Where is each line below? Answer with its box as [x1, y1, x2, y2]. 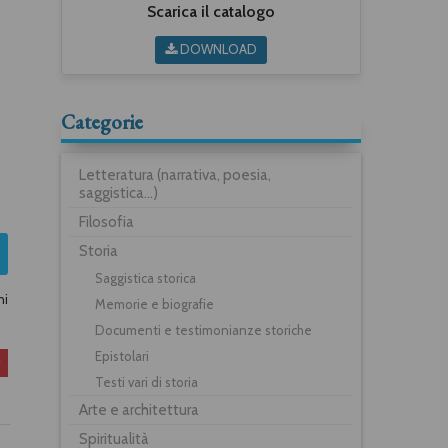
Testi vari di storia [95, 373, 198, 390]
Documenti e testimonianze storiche [95, 321, 312, 338]
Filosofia [79, 212, 134, 231]
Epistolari [95, 347, 149, 364]
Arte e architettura [79, 400, 199, 419]
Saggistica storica [95, 269, 196, 286]
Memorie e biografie [95, 295, 214, 312]
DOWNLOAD [177, 40, 257, 57]
